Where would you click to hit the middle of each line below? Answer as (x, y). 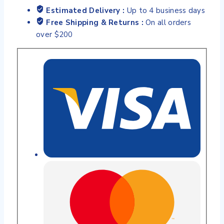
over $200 (54, 35)
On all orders (168, 23)
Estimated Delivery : (86, 11)
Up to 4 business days (166, 11)
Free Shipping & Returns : (96, 23)
